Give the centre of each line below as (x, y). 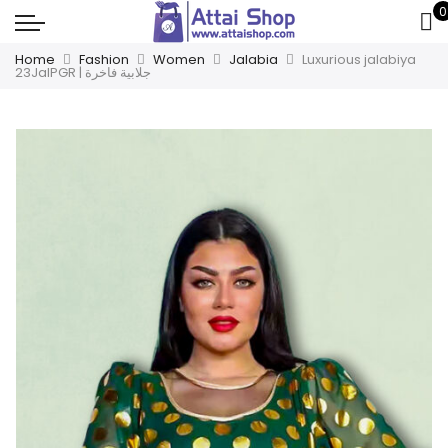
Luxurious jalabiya (359, 59)
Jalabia (253, 59)
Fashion (104, 59)
